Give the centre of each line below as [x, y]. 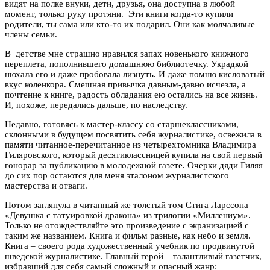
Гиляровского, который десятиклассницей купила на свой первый [133, 155]
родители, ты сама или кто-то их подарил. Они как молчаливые [130, 24]
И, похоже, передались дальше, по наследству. [96, 105]
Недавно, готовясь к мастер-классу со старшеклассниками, [122, 124]
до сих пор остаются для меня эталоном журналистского [117, 175]
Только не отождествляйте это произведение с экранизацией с [127, 225]
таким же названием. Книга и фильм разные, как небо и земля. [128, 235]
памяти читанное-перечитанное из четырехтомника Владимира [130, 144]
